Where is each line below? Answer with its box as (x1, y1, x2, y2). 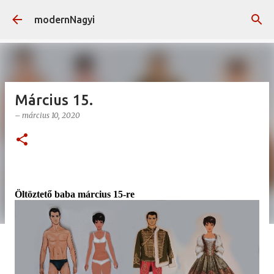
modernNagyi (34, 14, 95, 25)
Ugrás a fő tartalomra (89, 10, 185, 21)
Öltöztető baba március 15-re (15, 189, 137, 199)
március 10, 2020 (22, 111, 80, 120)
